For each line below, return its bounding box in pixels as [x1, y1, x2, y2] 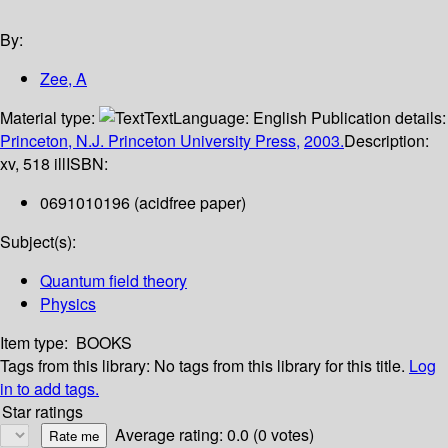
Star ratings [2, 400, 83, 424]
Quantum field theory [40, 269, 187, 293]
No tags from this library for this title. [154, 354, 405, 378]
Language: [173, 106, 253, 130]
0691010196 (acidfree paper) [40, 191, 246, 215]
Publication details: [311, 106, 446, 130]
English [253, 106, 307, 130]
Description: [344, 129, 429, 153]
